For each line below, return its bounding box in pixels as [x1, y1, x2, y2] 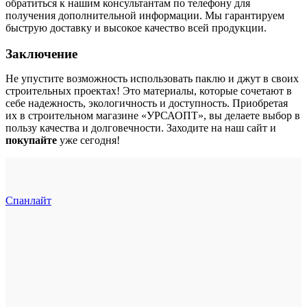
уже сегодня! [57, 134, 120, 147]
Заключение [5, 47, 77, 62]
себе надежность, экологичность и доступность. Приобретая [5, 97, 288, 110]
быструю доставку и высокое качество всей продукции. [5, 21, 267, 34]
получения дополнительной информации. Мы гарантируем [5, 9, 284, 21]
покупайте [5, 134, 57, 147]
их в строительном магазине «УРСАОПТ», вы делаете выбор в [5, 110, 300, 122]
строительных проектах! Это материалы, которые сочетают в [5, 85, 292, 97]
